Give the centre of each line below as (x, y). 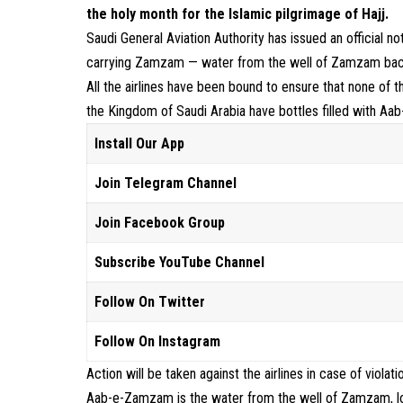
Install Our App (140, 143)
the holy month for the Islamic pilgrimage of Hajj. (238, 14)
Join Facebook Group (160, 223)
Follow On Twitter (150, 302)
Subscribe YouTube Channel (180, 262)
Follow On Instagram (158, 341)
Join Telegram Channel (166, 183)
